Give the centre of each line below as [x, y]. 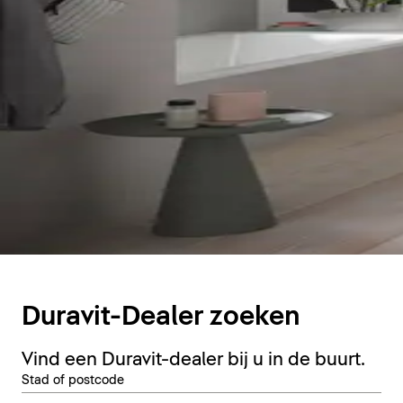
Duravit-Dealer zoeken [161, 318]
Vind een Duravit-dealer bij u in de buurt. [193, 360]
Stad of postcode [73, 381]
